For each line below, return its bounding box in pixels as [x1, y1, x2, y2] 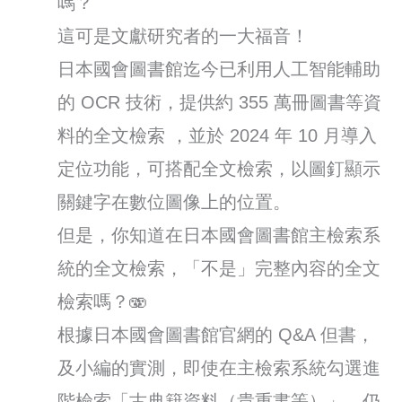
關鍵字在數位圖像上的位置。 [57, 191, 292, 212]
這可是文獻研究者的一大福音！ [57, 25, 310, 46]
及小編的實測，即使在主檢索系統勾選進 [57, 357, 381, 378]
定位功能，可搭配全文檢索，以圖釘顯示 [57, 158, 381, 179]
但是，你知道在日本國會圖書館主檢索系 [57, 224, 381, 245]
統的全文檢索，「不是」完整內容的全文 [57, 258, 381, 278]
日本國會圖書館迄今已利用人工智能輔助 [57, 58, 381, 79]
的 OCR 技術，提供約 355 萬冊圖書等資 [57, 92, 382, 112]
